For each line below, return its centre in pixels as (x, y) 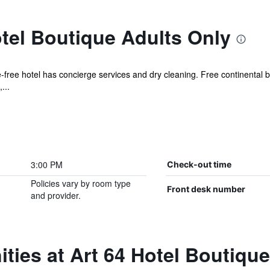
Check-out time (199, 164)
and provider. (55, 195)
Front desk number (206, 189)
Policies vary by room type (80, 183)
